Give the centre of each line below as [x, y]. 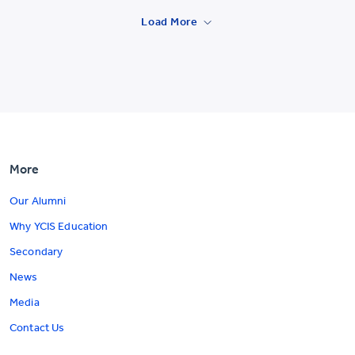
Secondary [36, 252]
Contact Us [37, 328]
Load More [170, 22]
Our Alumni [38, 201]
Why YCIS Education [59, 227]
